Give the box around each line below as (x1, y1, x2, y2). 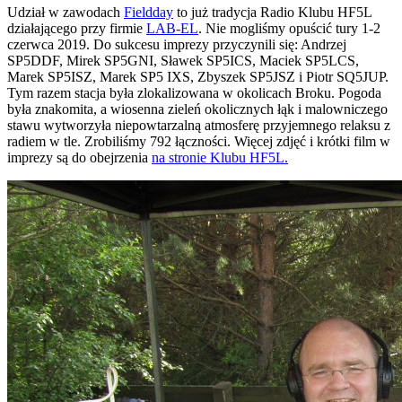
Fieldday (124, 4, 173, 21)
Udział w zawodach (7, 4, 124, 21)
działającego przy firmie (7, 21, 146, 37)
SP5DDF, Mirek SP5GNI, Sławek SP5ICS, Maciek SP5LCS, (7, 53, 359, 69)
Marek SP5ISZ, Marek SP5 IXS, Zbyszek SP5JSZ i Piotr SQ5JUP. (7, 69, 389, 85)
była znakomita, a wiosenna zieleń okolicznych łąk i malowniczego (7, 101, 388, 118)
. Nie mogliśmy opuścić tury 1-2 (198, 21, 380, 37)
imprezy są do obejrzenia (7, 150, 152, 166)
